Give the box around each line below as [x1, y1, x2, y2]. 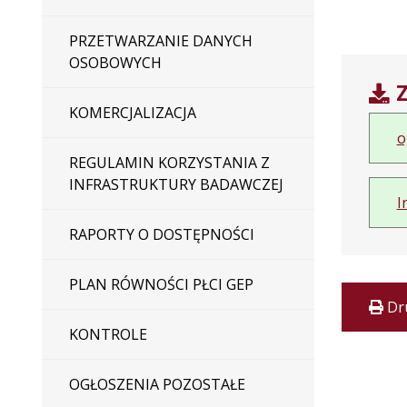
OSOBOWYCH [68, 53, 162, 73]
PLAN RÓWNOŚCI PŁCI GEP [68, 274, 253, 294]
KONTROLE [68, 324, 147, 344]
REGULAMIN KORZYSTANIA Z [68, 153, 270, 173]
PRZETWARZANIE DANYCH [68, 31, 253, 51]
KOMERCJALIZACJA [68, 103, 196, 123]
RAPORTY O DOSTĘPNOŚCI [68, 224, 254, 244]
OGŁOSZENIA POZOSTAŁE [68, 374, 245, 394]
